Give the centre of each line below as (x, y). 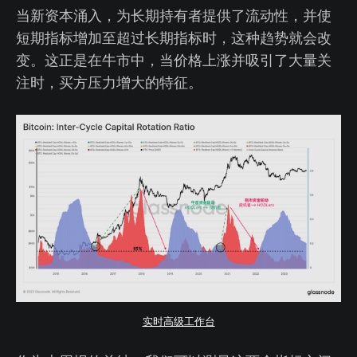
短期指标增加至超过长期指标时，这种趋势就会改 (174, 38)
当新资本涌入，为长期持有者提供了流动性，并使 (174, 16)
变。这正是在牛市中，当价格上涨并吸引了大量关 (174, 60)
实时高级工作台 (178, 321)
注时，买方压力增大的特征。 (109, 82)
